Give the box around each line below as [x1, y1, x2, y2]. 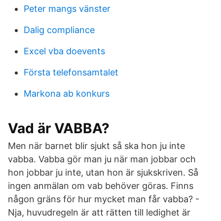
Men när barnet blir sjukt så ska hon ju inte [8, 141, 185, 151]
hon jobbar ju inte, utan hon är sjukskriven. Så [8, 167, 198, 178]
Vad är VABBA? [8, 120, 110, 137]
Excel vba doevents [24, 46, 105, 56]
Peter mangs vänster [24, 3, 110, 14]
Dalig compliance [24, 25, 95, 35]
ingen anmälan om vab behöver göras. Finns [8, 181, 193, 191]
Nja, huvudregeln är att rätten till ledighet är [8, 207, 190, 218]
